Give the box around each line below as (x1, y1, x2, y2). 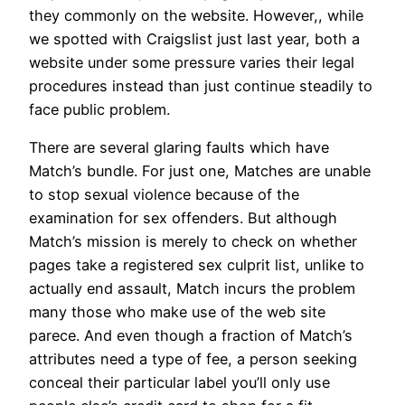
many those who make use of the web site (29, 302, 325, 321)
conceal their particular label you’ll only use (29, 372, 330, 391)
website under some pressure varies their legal (29, 52, 354, 71)
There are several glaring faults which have (29, 137, 329, 156)
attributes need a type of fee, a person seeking (29, 349, 357, 368)
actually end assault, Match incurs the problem (29, 278, 355, 297)
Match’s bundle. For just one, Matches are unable (29, 161, 371, 180)
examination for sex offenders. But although (29, 208, 337, 227)
